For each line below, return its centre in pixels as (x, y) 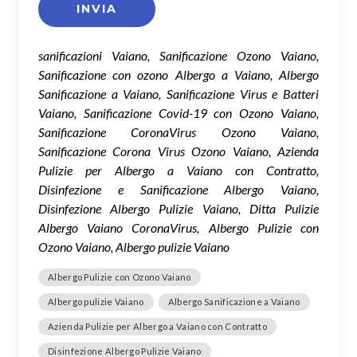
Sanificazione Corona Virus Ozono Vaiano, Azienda (178, 151)
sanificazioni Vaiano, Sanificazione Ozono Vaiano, (178, 55)
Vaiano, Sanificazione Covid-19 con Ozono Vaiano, (178, 112)
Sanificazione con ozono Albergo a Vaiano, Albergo (178, 74)
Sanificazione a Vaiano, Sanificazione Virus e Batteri (178, 93)
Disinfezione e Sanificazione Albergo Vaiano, (178, 189)
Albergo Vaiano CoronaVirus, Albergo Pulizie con (178, 227)
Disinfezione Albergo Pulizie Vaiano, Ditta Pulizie (178, 208)
